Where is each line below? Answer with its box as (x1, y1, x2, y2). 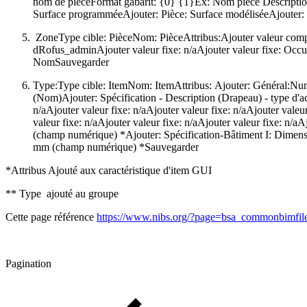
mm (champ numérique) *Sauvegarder (33, 140, 199, 153)
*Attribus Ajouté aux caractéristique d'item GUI (5, 164, 212, 176)
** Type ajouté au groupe (5, 187, 119, 199)
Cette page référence (5, 210, 97, 223)
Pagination (5, 257, 51, 269)
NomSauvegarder (33, 56, 109, 68)
